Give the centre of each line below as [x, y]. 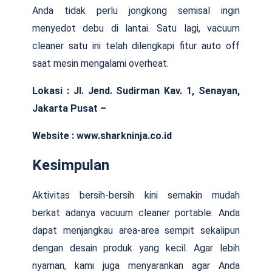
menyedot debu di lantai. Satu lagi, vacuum [136, 28]
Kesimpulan [71, 165]
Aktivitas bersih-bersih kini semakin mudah [136, 195]
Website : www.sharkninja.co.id [102, 135]
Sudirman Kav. [151, 90]
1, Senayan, [213, 90]
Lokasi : [51, 90]
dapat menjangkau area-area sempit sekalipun [136, 230]
